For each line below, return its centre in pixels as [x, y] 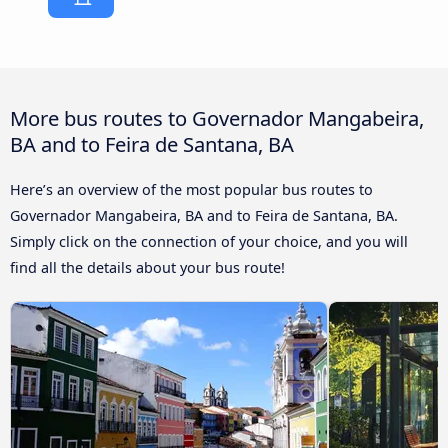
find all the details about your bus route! [147, 267]
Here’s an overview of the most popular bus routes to [191, 189]
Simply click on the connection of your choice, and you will [209, 241]
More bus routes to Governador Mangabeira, [217, 117]
